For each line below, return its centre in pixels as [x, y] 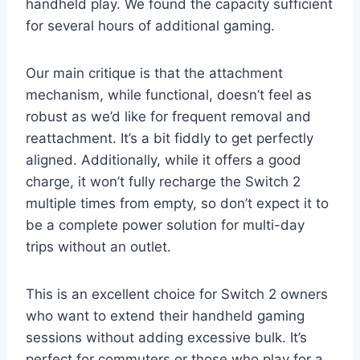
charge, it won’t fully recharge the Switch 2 [163, 181]
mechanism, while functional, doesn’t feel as [169, 94]
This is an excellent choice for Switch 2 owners [177, 294]
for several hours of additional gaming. [150, 25]
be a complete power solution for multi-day [165, 225]
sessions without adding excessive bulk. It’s [166, 337]
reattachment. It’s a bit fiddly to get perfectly [170, 138]
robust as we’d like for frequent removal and [168, 116]
